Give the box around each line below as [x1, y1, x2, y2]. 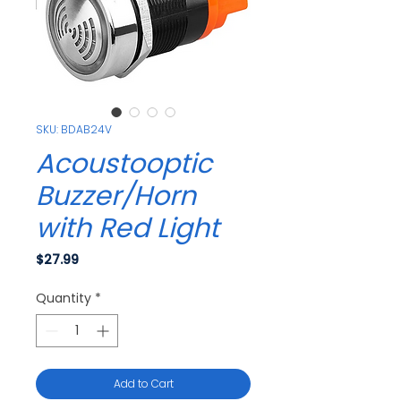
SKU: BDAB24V [36, 121, 112, 137]
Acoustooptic [36, 144, 212, 183]
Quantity [36, 288, 91, 307]
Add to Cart [113, 375, 174, 391]
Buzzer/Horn [36, 176, 196, 215]
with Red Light [36, 209, 219, 247]
